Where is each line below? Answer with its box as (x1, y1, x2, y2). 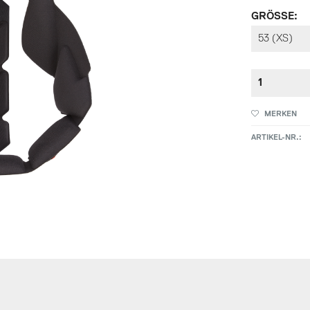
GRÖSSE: (251, 11, 295, 21)
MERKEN (264, 110, 298, 118)
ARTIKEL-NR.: (251, 134, 302, 141)
